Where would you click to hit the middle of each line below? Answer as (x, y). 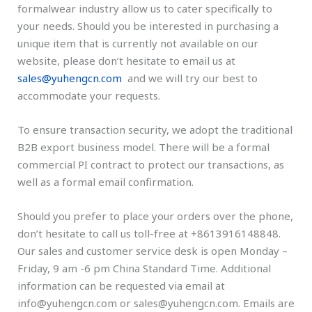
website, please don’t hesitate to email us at (126, 61)
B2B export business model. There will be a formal (143, 147)
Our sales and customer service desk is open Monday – (153, 251)
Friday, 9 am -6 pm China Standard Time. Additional (144, 268)
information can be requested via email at (121, 286)
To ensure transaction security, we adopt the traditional (155, 130)
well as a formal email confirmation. (106, 182)
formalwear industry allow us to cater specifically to (145, 8)
